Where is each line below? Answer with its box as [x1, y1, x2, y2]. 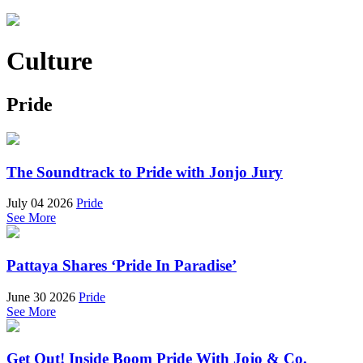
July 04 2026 [6, 196, 73, 211]
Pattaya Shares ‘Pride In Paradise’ [6, 256, 237, 274]
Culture [6, 46, 92, 76]
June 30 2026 [6, 289, 75, 304]
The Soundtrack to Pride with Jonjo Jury [6, 163, 283, 181]
